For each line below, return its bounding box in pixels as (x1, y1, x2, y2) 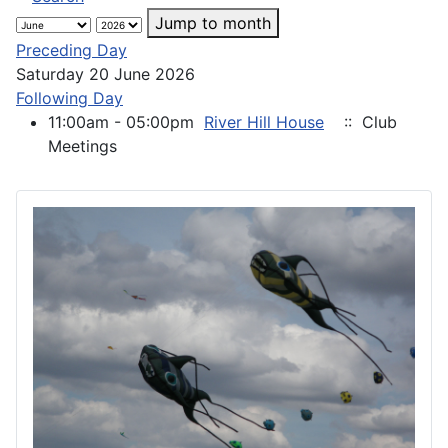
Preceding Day (16, 39, 127, 60)
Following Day (16, 87, 123, 108)
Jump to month (155, 12, 271, 33)
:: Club (334, 111, 397, 132)
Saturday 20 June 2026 (16, 63, 195, 84)
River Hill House (204, 111, 324, 132)
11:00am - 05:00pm (48, 111, 204, 132)
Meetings (48, 135, 117, 156)
